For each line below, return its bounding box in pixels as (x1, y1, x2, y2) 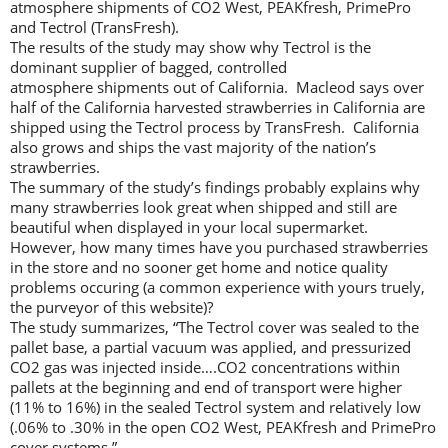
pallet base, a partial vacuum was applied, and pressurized (10, 336, 411, 357)
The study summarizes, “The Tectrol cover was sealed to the (10, 316, 419, 337)
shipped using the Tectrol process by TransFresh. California (10, 116, 419, 137)
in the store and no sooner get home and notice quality (10, 256, 388, 277)
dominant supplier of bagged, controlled (10, 56, 287, 77)
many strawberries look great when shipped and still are (10, 196, 397, 217)
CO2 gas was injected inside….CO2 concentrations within (10, 356, 400, 377)
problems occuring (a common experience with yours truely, (10, 276, 425, 297)
